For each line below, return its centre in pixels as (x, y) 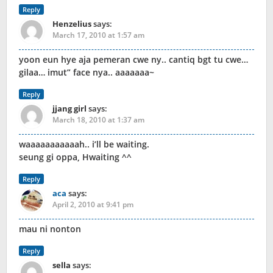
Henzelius (72, 24)
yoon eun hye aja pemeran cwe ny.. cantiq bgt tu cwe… (133, 60)
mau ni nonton (50, 229)
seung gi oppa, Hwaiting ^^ (75, 157)
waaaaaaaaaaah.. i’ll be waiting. (84, 144)
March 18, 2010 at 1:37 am (98, 120)
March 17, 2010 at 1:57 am (98, 35)
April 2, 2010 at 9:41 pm (93, 205)
